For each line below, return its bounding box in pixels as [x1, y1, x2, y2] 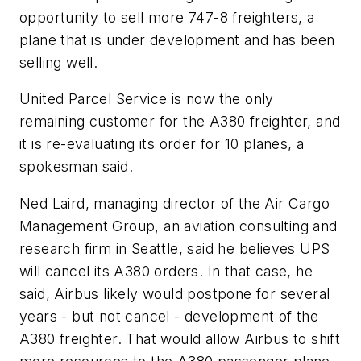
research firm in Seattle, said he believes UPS [19, 239, 330, 257]
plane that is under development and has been [19, 31, 335, 48]
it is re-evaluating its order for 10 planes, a [19, 135, 305, 153]
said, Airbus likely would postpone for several [19, 284, 330, 302]
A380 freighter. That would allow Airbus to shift [19, 330, 341, 347]
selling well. [19, 53, 98, 71]
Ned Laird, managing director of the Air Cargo [19, 194, 330, 212]
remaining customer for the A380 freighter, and [19, 113, 341, 131]
